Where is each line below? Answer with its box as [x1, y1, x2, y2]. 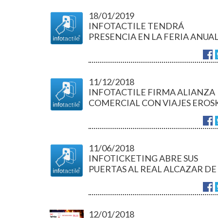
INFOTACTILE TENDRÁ [89, 20, 184, 31]
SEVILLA [89, 174, 123, 185]
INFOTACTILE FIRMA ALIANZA [89, 87, 215, 97]
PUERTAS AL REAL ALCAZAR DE [89, 163, 217, 174]
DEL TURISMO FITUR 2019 [89, 42, 195, 53]
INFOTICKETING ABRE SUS [89, 153, 198, 163]
